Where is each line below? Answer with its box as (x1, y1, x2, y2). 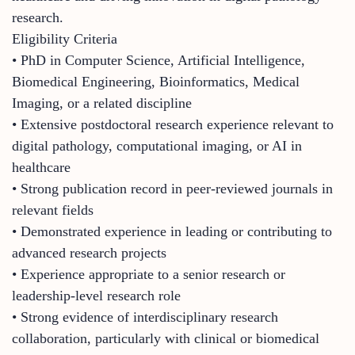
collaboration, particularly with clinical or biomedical (12, 330, 319, 346)
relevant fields (12, 201, 94, 218)
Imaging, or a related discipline (12, 94, 192, 111)
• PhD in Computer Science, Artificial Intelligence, (12, 52, 305, 68)
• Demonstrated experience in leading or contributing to (12, 223, 332, 239)
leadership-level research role (12, 287, 181, 303)
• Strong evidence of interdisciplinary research (12, 308, 278, 325)
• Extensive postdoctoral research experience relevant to (12, 116, 334, 132)
